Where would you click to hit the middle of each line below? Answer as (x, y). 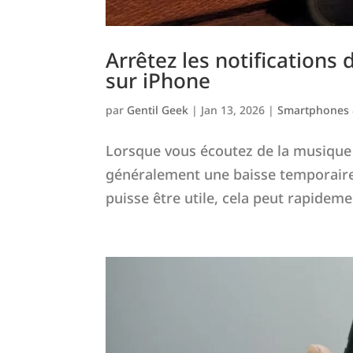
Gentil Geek (158, 110)
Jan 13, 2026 (233, 110)
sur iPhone (158, 81)
